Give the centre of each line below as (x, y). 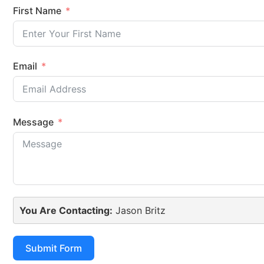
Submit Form (54, 248)
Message (33, 122)
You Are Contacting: (66, 210)
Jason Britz (139, 210)
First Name (37, 10)
